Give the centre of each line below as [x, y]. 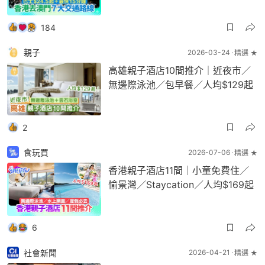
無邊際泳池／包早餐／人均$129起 [181, 85]
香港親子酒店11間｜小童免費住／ [179, 171]
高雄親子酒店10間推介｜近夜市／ [180, 70]
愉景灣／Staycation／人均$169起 [181, 185]
